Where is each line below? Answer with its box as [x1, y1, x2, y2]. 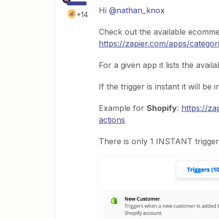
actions [99, 115, 125, 125]
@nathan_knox [109, 5, 165, 15]
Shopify [147, 103, 177, 113]
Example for [99, 103, 147, 113]
